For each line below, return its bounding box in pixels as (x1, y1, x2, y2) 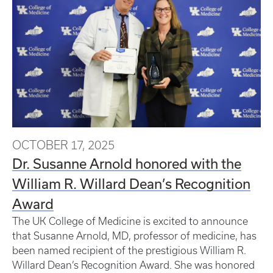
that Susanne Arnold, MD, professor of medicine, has (12, 230, 257, 241)
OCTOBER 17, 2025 (12, 138, 115, 152)
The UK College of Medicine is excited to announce (12, 215, 248, 227)
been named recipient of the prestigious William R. (12, 244, 246, 256)
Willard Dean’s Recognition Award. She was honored (12, 259, 255, 271)
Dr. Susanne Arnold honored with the (12, 155, 241, 171)
